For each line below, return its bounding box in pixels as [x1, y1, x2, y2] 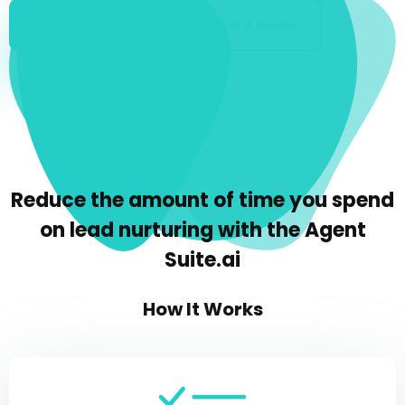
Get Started [33, 16, 117, 34]
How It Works [142, 297, 263, 322]
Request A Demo [184, 16, 297, 34]
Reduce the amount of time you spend [11, 186, 394, 214]
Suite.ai [165, 246, 240, 274]
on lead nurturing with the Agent [39, 216, 366, 244]
